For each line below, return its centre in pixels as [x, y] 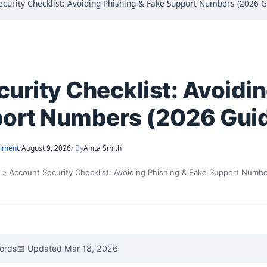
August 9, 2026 [46, 148]
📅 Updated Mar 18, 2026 [67, 249]
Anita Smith [102, 148]
